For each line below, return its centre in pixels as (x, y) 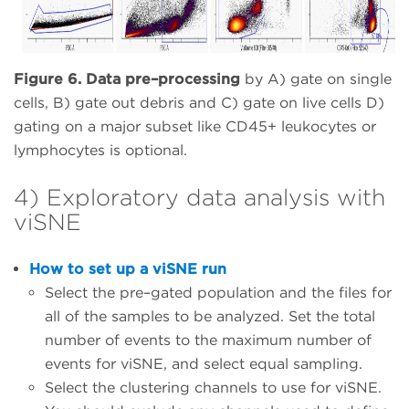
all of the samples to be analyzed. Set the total (210, 316)
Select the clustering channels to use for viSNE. (213, 387)
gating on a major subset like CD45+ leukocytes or (195, 126)
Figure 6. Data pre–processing (127, 79)
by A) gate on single (316, 79)
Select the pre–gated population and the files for (218, 292)
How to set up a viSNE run (128, 268)
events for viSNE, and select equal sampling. (204, 363)
